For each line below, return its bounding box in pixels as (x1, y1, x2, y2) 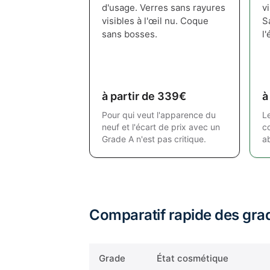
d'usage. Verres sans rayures (102, 2, 225, 13)
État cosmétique (157, 253, 228, 264)
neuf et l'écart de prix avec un (102, 122, 220, 132)
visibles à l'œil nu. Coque (102, 15, 209, 27)
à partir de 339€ (102, 90, 186, 102)
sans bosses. (102, 28, 157, 40)
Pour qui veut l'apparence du (102, 110, 216, 120)
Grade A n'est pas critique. (102, 134, 206, 144)
